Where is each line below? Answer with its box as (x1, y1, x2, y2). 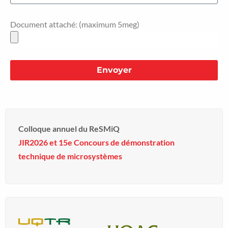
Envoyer (96, 65, 132, 75)
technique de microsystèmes (18, 151, 122, 161)
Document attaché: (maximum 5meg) (10, 19, 139, 29)
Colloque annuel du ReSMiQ (18, 123, 120, 133)
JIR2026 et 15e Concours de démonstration (18, 137, 175, 147)
